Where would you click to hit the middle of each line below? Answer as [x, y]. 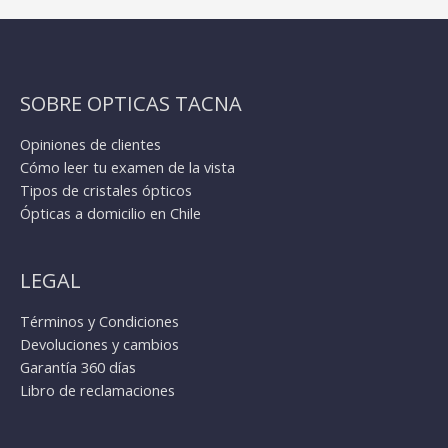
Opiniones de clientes [90, 144]
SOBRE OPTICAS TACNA [131, 104]
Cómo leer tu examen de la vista [127, 167]
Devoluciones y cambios [99, 343]
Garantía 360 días [78, 366]
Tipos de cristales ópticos [106, 190]
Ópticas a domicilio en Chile [110, 213]
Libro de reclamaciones [97, 389]
